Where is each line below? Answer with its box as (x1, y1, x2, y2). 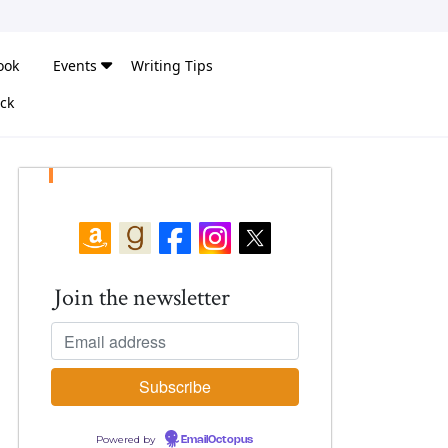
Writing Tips (131, 56, 213, 75)
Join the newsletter (54, 282, 230, 313)
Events (53, 56, 97, 75)
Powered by (96, 433, 158, 446)
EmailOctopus (181, 435, 253, 445)
